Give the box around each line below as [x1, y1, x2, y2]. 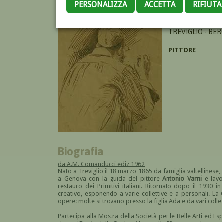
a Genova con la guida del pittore [58, 174, 163, 182]
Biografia [58, 144, 104, 158]
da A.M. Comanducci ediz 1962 [58, 160, 145, 167]
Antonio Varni [162, 174, 202, 182]
